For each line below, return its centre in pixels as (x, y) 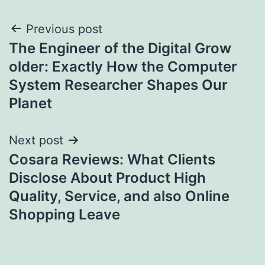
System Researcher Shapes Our (118, 85)
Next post (36, 140)
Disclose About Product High (107, 177)
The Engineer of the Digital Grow (120, 48)
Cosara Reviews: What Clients (112, 159)
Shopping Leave (64, 214)
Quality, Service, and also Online (119, 196)
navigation (60, 59)
